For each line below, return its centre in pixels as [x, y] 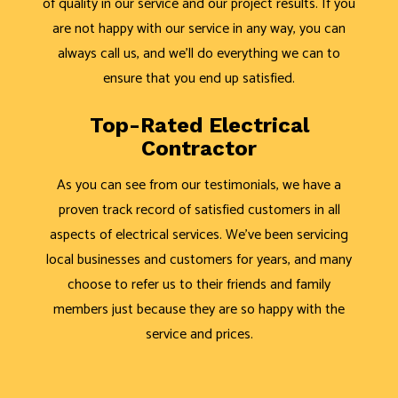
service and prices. [199, 334]
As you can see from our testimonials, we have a [199, 185]
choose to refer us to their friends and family [199, 284]
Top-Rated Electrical [199, 125]
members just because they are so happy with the [199, 309]
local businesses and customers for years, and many [199, 259]
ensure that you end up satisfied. [199, 78]
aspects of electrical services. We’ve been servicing [199, 235]
